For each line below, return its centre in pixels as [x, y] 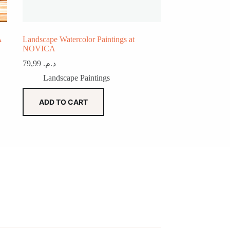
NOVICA [39, 49]
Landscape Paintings [76, 78]
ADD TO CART [63, 102]
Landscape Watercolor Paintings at [78, 40]
